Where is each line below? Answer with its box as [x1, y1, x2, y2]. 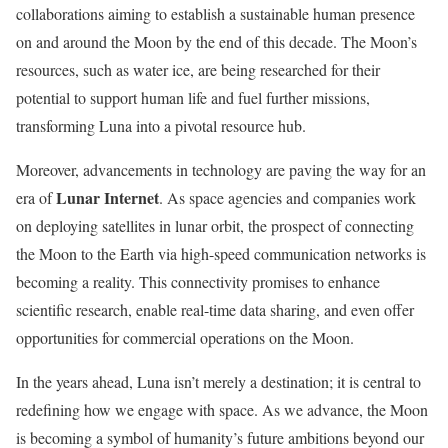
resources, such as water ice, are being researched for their [16, 59, 380, 80]
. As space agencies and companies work [159, 187, 416, 208]
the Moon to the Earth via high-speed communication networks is [16, 243, 426, 264]
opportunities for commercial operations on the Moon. [16, 327, 354, 348]
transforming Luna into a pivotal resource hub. [16, 115, 306, 136]
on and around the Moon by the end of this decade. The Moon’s [16, 31, 417, 52]
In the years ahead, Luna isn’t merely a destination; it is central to [16, 371, 421, 392]
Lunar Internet [56, 186, 159, 209]
